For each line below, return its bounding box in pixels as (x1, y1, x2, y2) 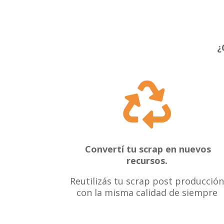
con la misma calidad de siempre (76, 186, 217, 198)
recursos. (126, 154, 167, 166)
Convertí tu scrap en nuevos (85, 142, 211, 155)
